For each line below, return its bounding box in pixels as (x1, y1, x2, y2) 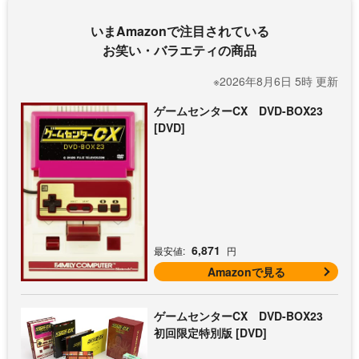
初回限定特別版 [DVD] (154, 325, 268, 341)
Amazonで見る (207, 264, 285, 280)
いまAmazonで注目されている (90, 22, 269, 41)
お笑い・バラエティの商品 (103, 41, 256, 60)
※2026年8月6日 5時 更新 (213, 73, 338, 90)
